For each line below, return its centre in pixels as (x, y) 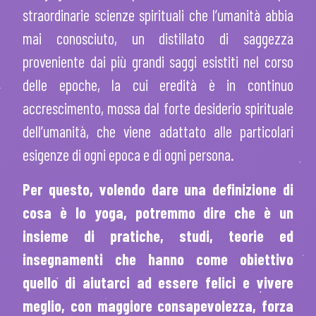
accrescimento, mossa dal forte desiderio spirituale (158, 108)
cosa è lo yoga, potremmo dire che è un (158, 212)
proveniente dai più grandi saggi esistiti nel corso (158, 61)
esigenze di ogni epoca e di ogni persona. (128, 154)
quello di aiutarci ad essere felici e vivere (158, 282)
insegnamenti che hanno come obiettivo (158, 259)
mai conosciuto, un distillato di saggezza (158, 38)
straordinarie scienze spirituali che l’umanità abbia (158, 14)
